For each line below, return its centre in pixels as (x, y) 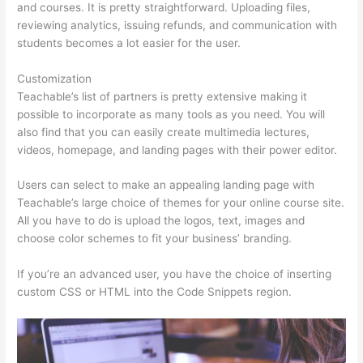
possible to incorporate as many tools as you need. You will (171, 114)
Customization (55, 78)
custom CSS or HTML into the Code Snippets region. (155, 292)
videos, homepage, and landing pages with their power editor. (177, 149)
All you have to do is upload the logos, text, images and (161, 221)
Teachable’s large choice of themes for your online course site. (181, 203)
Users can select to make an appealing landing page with (166, 185)
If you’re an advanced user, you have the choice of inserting (175, 274)
